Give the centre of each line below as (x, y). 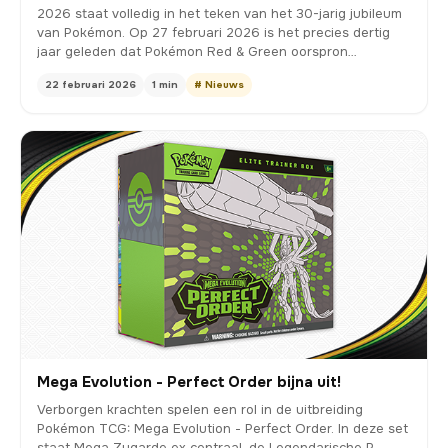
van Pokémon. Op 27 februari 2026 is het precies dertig (213, 32)
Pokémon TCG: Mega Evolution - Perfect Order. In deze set (222, 428)
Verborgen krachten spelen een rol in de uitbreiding (200, 409)
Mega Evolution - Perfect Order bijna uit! (189, 381)
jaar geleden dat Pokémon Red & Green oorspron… (197, 51)
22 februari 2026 (90, 84)
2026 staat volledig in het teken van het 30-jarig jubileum (219, 13)
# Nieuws (219, 84)
